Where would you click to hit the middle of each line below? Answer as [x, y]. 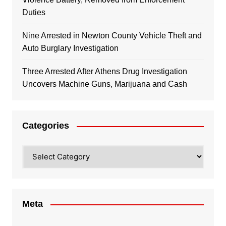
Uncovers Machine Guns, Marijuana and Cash [104, 84]
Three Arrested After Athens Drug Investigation [104, 72]
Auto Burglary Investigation [70, 48]
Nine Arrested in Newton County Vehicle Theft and [112, 36]
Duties [34, 13]
